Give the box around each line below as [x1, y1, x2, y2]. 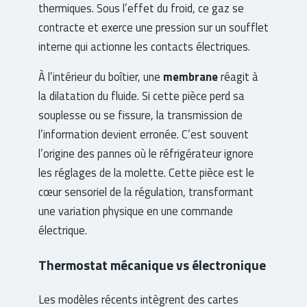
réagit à [218, 68, 258, 86]
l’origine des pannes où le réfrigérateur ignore [38, 145, 254, 162]
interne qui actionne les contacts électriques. [38, 37, 250, 55]
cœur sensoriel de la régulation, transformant [38, 183, 254, 201]
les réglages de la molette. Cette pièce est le [38, 164, 254, 182]
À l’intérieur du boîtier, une [38, 68, 163, 86]
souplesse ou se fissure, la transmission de [38, 106, 243, 124]
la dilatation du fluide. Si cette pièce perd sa [38, 87, 245, 105]
